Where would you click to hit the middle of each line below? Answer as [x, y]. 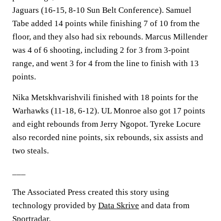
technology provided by [55, 205]
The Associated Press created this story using [91, 192]
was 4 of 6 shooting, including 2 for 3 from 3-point [101, 50]
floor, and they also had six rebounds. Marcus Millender [110, 37]
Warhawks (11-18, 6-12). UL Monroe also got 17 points [109, 111]
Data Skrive [119, 205]
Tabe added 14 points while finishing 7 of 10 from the [106, 23]
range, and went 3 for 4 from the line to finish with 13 [106, 63]
